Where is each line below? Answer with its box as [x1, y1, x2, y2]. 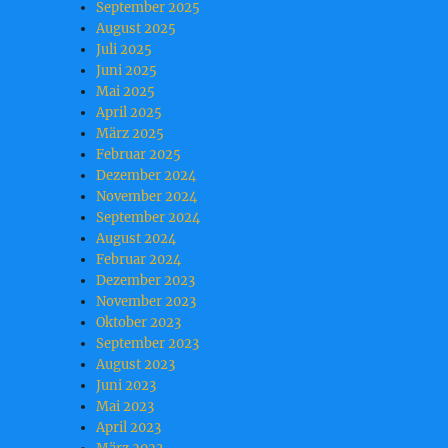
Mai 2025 [96, 83, 156, 101]
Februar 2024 [96, 251, 182, 269]
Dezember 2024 [96, 167, 197, 185]
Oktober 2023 [96, 314, 182, 332]
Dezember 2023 [96, 272, 196, 290]
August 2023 [96, 356, 176, 374]
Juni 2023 [96, 377, 157, 395]
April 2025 [96, 104, 163, 122]
